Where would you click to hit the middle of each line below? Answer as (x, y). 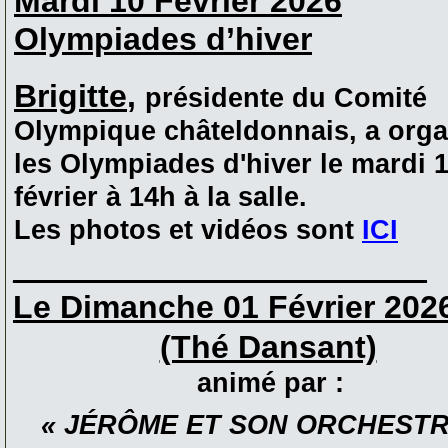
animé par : (266, 383)
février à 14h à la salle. (160, 196)
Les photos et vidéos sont (188, 229)
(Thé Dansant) (268, 346)
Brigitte (70, 95)
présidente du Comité (286, 97)
